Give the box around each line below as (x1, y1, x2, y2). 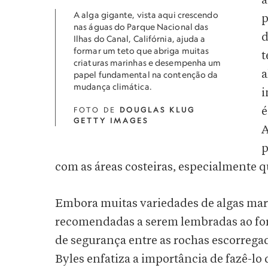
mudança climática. (74, 81, 152, 92)
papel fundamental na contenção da (74, 69, 218, 80)
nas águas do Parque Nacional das (74, 22, 209, 32)
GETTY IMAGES (74, 116, 148, 125)
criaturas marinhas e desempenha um (74, 57, 221, 68)
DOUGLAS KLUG (120, 105, 195, 114)
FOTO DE (74, 105, 120, 114)
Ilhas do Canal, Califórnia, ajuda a (74, 33, 206, 44)
